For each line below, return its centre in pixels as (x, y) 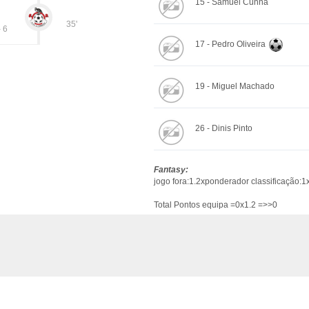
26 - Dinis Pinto (224, 129)
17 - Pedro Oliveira (230, 44)
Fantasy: (171, 170)
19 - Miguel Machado (235, 87)
